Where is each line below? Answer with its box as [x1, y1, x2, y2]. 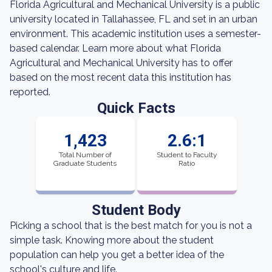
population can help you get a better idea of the [10, 249, 224, 260]
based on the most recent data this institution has [10, 72, 231, 83]
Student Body [91, 202, 181, 219]
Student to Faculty [156, 151, 217, 159]
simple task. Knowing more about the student [10, 234, 214, 246]
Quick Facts [97, 100, 175, 117]
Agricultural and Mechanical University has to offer [10, 57, 233, 69]
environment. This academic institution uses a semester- [10, 28, 261, 39]
